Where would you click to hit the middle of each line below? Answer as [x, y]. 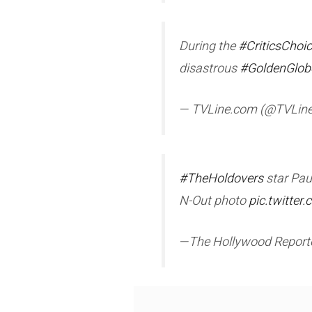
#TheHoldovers [221, 178]
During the [209, 46]
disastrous [209, 68]
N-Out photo [214, 201]
